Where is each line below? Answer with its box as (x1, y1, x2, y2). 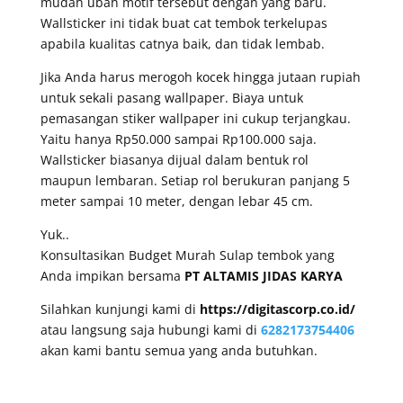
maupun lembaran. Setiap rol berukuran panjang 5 (40, 171, 350, 189)
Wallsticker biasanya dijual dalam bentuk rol (40, 150, 309, 168)
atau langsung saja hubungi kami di (40, 320, 261, 338)
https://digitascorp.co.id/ (199, 300, 355, 318)
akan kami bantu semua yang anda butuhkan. (40, 341, 318, 359)
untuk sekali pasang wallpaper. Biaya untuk (40, 88, 303, 106)
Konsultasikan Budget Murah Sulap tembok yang (40, 246, 335, 264)
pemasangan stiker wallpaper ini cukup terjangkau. (40, 109, 351, 127)
